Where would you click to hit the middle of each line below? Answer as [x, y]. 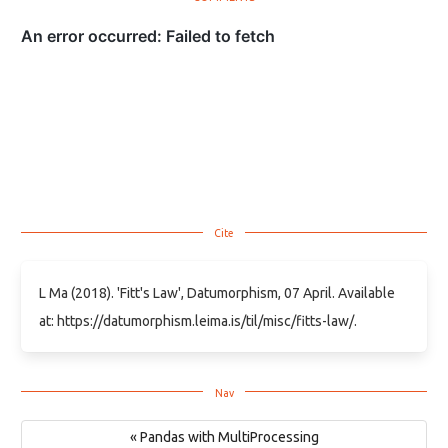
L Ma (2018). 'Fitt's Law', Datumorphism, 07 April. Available [216, 292]
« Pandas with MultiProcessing [224, 437]
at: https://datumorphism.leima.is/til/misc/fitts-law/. [197, 320]
